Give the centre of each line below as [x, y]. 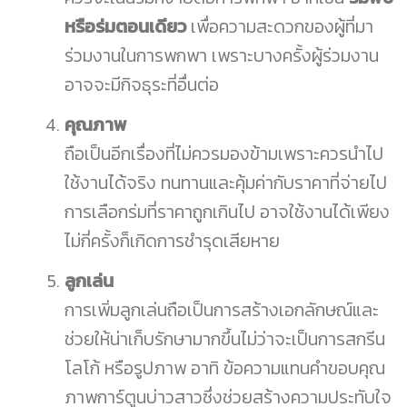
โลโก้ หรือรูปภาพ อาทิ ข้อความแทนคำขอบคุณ [225, 368]
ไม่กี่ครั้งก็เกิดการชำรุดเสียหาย [174, 241]
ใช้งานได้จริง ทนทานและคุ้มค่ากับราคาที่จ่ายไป [226, 183]
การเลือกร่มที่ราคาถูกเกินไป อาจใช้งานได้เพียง [227, 212]
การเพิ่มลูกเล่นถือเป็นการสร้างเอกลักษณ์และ [222, 310]
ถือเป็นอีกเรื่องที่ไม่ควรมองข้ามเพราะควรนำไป [224, 154]
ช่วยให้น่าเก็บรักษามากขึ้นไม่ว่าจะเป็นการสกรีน [225, 339]
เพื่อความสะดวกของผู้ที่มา [280, 26]
